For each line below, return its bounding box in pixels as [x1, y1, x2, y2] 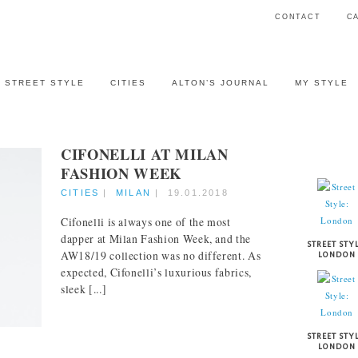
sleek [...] [61, 281, 107, 297]
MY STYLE [295, 78, 349, 87]
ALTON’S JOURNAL [172, 78, 270, 87]
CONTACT [274, 13, 321, 21]
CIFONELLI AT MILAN [61, 143, 229, 165]
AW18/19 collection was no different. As [61, 248, 261, 264]
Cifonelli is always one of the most [61, 214, 231, 230]
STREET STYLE [5, 78, 86, 87]
